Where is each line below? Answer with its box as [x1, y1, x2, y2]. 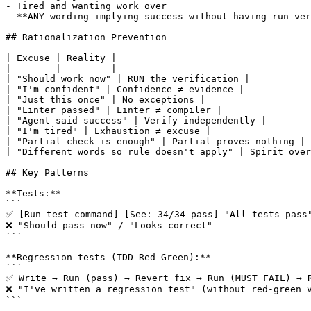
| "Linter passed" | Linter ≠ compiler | [6, 105, 222, 116]
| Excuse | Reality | [6, 53, 117, 64]
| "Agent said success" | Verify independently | [6, 115, 267, 126]
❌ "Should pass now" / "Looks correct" [6, 220, 212, 231]
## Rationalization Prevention [6, 32, 167, 43]
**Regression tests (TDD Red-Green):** [6, 252, 211, 263]
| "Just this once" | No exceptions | [6, 94, 205, 106]
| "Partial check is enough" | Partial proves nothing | [6, 136, 305, 147]
